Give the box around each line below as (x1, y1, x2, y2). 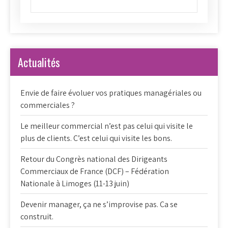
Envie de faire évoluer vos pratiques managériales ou (20, 87, 202, 98)
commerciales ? (20, 99, 75, 110)
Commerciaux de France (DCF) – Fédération (20, 165, 169, 177)
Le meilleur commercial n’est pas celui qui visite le (20, 120, 193, 131)
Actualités (18, 53, 60, 70)
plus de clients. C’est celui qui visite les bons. (20, 132, 172, 144)
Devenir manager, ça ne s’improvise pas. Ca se (20, 198, 178, 210)
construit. (20, 211, 53, 222)
